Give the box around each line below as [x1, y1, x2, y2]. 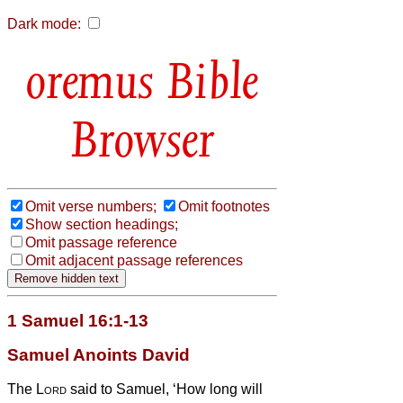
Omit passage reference [25, 234, 177, 250]
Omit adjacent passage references [25, 252, 243, 268]
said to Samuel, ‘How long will [67, 381, 263, 397]
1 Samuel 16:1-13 [7, 310, 148, 330]
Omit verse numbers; [25, 198, 157, 214]
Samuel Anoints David [7, 345, 190, 364]
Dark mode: [7, 16, 81, 31]
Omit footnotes [178, 198, 270, 214]
